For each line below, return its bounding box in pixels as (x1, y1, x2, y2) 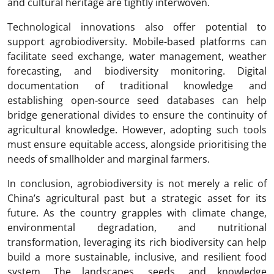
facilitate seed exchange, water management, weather (7, 50, 267, 64)
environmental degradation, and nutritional (7, 221, 267, 235)
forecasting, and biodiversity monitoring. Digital (7, 64, 267, 78)
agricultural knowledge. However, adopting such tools (7, 123, 267, 137)
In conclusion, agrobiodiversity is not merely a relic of (7, 177, 267, 191)
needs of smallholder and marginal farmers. (7, 152, 210, 166)
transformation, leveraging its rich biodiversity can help (7, 235, 267, 250)
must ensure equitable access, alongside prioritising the (7, 138, 267, 152)
